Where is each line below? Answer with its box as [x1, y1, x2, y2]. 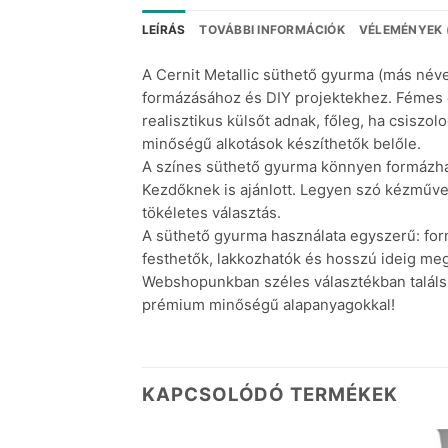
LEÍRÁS [142, 22, 186, 38]
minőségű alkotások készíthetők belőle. [142, 135, 421, 154]
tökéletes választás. [142, 204, 281, 223]
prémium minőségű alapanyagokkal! [142, 296, 395, 315]
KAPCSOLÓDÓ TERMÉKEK [142, 382, 398, 405]
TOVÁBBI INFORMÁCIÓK [199, 22, 345, 38]
